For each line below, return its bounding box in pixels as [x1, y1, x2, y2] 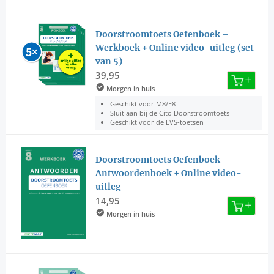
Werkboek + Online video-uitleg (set [95, 42, 254, 54]
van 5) [95, 56, 122, 67]
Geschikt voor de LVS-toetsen [109, 117, 204, 127]
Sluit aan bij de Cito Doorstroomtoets [109, 108, 229, 118]
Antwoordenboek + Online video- [95, 168, 242, 179]
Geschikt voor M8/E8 [109, 99, 176, 109]
